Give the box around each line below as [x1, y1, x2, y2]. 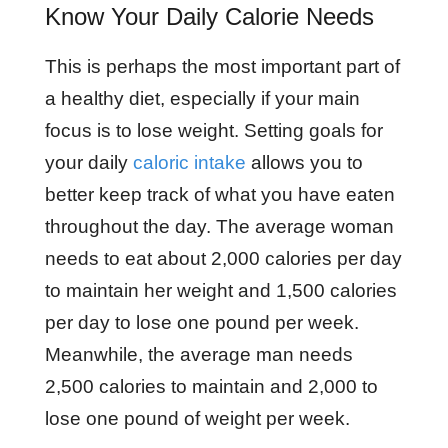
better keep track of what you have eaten [44, 184, 395, 205]
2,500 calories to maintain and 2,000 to [44, 376, 378, 397]
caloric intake [132, 152, 246, 173]
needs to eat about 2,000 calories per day [44, 248, 402, 269]
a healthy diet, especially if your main [44, 88, 360, 109]
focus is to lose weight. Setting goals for [44, 120, 383, 141]
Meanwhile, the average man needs [44, 344, 353, 365]
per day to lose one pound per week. [44, 312, 359, 333]
